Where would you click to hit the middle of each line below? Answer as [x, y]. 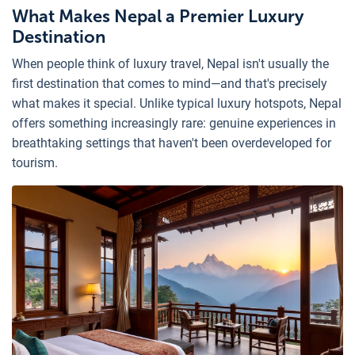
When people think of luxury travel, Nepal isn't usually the [170, 63]
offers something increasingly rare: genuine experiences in [174, 123]
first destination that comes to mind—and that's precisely [170, 83]
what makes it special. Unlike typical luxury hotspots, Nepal [177, 103]
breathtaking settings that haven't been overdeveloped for [172, 143]
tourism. [35, 162]
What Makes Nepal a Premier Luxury [158, 16]
